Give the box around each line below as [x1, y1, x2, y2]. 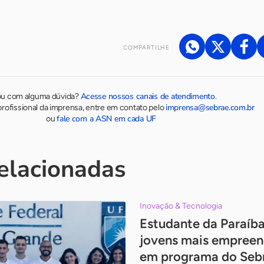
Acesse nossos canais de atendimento [80, 91, 215, 102]
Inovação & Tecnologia [139, 201, 222, 211]
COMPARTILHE [123, 44, 170, 51]
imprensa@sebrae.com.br [166, 102, 255, 113]
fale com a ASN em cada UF [57, 113, 157, 124]
